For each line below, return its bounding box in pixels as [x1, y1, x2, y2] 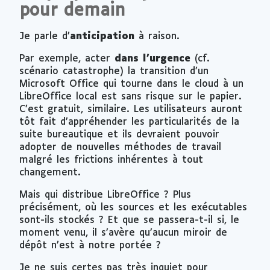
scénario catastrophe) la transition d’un [19, 66, 209, 77]
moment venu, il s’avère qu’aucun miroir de [19, 227, 227, 238]
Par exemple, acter [19, 53, 115, 64]
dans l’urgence [115, 53, 190, 64]
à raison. [134, 31, 180, 42]
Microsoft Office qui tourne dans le [19, 78, 195, 89]
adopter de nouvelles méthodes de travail [19, 142, 221, 152]
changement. [19, 167, 81, 178]
